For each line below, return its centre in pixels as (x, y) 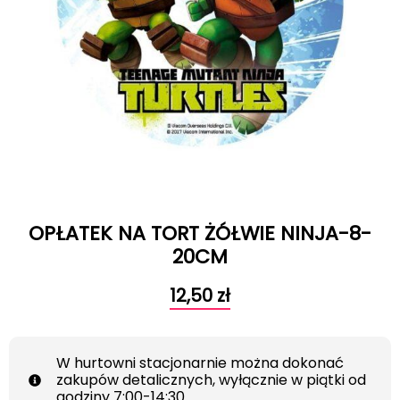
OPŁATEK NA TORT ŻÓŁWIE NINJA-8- (200, 234)
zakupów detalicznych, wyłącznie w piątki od (211, 380)
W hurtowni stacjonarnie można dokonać (200, 363)
